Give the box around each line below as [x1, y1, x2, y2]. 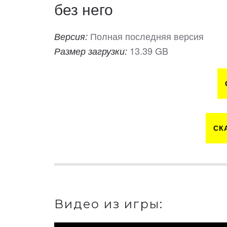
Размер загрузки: [54, 44, 130, 57]
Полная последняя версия [90, 29, 204, 43]
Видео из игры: [54, 196, 163, 211]
